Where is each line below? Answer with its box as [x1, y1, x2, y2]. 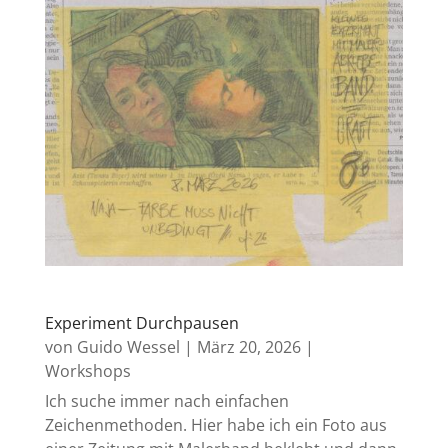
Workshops [44, 359, 131, 382]
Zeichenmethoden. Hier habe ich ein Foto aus [44, 413, 387, 436]
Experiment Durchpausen [44, 311, 239, 334]
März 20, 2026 [196, 335, 301, 358]
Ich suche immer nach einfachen [44, 389, 289, 412]
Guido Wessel [76, 335, 180, 358]
